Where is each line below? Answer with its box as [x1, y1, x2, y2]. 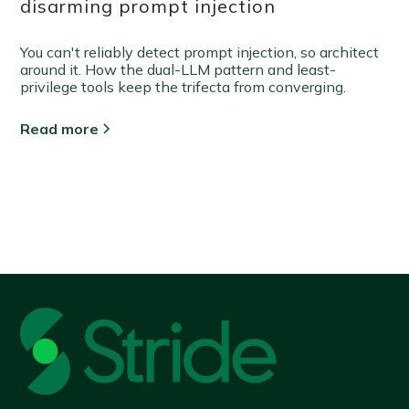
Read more [20, 120, 100, 139]
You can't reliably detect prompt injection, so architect [20, 43, 380, 62]
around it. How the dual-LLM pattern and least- [20, 60, 337, 79]
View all [42, 186, 100, 205]
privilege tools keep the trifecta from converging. [20, 78, 347, 97]
